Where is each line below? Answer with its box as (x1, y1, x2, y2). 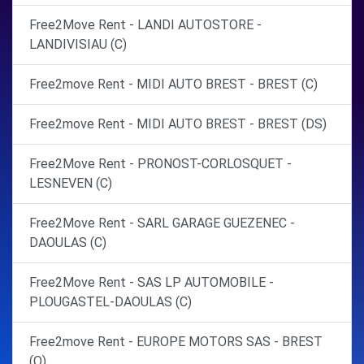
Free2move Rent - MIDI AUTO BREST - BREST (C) (29, 76, 318, 92)
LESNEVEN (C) (29, 175, 112, 191)
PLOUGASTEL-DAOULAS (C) (29, 294, 192, 310)
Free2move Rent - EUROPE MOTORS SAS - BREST (29, 334, 323, 349)
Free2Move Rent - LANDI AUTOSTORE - (29, 17, 262, 32)
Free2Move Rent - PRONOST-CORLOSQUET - (29, 156, 292, 171)
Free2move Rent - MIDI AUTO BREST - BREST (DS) (29, 116, 327, 132)
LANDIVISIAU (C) (29, 37, 127, 52)
